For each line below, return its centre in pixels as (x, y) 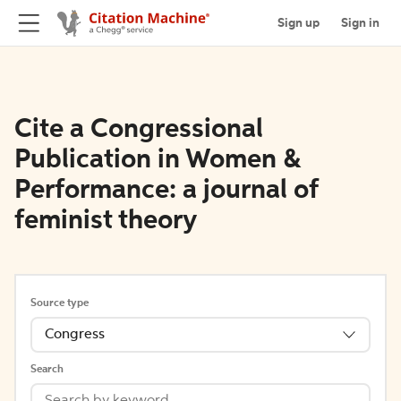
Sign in (360, 23)
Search (47, 370)
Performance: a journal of (166, 191)
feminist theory (106, 221)
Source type (60, 303)
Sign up (299, 23)
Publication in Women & (158, 160)
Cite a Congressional (139, 130)
